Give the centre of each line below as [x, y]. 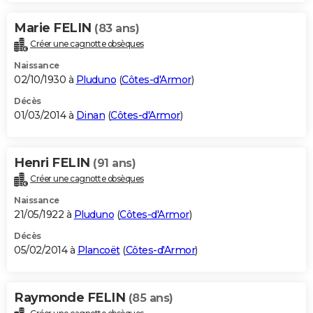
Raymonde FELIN [71, 298]
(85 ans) [151, 298]
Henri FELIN [53, 163]
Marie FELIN [54, 28]
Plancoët [99, 250]
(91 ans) [114, 163]
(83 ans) [117, 29]
